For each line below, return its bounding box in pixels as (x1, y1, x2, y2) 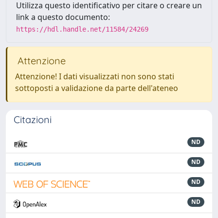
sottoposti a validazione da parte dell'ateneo (15, 83, 178, 93)
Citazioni (14, 113, 52, 126)
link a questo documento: (16, 12, 110, 22)
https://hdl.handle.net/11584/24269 (16, 25, 148, 33)
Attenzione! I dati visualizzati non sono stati (15, 71, 174, 82)
